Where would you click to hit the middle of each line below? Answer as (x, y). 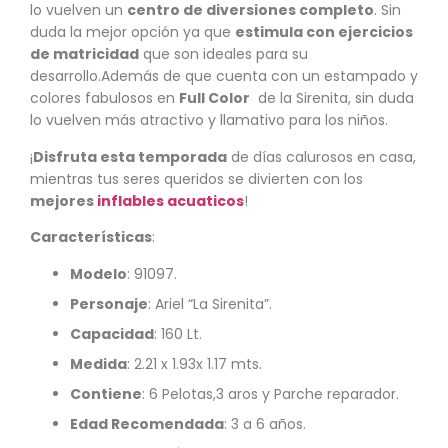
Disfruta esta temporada (130, 156)
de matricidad (84, 54)
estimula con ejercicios (324, 32)
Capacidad (112, 333)
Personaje (109, 303)
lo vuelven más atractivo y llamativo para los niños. (209, 120)
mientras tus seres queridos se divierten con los (196, 178)
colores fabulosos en (104, 98)
